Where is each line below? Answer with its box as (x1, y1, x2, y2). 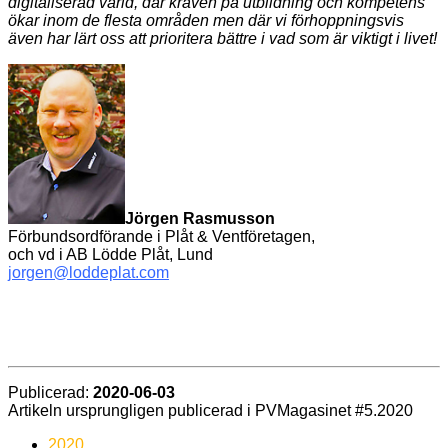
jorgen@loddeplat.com (8, 263, 169, 281)
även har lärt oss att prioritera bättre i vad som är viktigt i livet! (8, 29, 437, 47)
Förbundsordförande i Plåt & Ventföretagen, (8, 227, 315, 245)
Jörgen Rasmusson (125, 209, 275, 227)
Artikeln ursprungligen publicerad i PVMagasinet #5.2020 (8, 401, 413, 419)
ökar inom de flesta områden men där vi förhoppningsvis (8, 11, 404, 29)
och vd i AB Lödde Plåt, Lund (8, 245, 213, 263)
